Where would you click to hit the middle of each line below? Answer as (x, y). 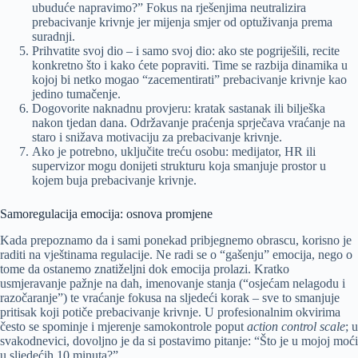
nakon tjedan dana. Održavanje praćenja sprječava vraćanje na (189, 123)
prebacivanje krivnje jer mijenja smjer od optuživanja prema (182, 22)
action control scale (296, 327)
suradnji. (54, 37)
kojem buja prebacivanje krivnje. (114, 181)
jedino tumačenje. (76, 94)
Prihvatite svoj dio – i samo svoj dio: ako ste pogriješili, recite (186, 51)
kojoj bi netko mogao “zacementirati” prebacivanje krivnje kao (189, 80)
